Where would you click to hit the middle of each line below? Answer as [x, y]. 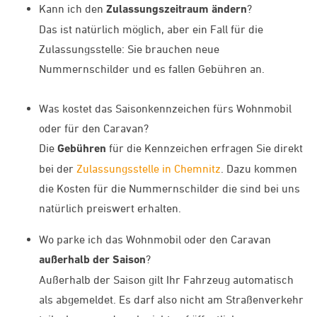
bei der [58, 169]
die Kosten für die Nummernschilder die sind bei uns [169, 189]
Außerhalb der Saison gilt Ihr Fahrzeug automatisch [166, 280]
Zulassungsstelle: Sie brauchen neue [129, 49]
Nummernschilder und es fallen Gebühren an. [152, 69]
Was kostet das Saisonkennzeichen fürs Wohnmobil [165, 109]
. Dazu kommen [259, 169]
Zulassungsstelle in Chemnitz [149, 169]
